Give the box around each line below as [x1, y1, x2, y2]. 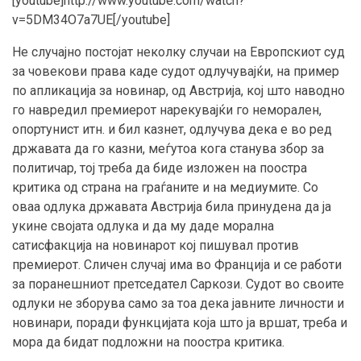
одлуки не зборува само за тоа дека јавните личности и [12, 296, 344, 312]
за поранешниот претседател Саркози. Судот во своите [12, 276, 344, 293]
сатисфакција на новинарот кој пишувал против [12, 238, 299, 254]
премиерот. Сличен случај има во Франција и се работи [12, 257, 342, 273]
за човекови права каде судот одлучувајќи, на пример [12, 64, 339, 80]
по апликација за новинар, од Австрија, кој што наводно [12, 83, 345, 99]
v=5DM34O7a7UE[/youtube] [12, 12, 170, 28]
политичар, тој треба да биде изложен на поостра [12, 160, 307, 176]
